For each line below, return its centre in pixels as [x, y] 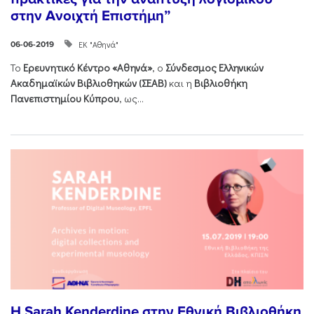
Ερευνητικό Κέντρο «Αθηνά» [88, 67]
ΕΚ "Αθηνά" [98, 44]
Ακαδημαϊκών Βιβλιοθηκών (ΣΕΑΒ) [89, 83]
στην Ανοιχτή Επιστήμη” [90, 15]
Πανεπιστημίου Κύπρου [65, 98]
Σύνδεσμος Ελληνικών [214, 67]
